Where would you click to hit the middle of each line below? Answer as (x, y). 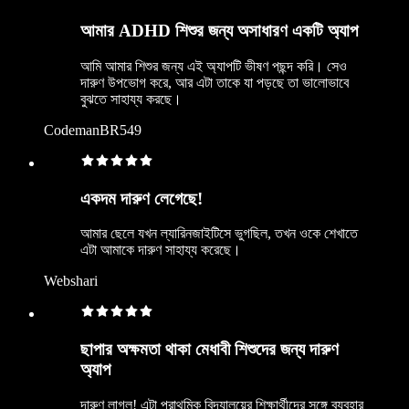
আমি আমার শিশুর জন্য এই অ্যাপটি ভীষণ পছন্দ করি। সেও (214, 66)
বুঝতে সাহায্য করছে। (131, 99)
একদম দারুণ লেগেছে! (142, 198)
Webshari (71, 281)
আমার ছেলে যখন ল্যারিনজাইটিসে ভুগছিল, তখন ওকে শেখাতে (219, 234)
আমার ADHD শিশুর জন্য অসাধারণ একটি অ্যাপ (219, 31)
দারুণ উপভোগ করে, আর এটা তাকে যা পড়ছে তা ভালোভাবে (215, 82)
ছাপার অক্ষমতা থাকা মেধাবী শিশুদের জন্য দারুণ (210, 349)
